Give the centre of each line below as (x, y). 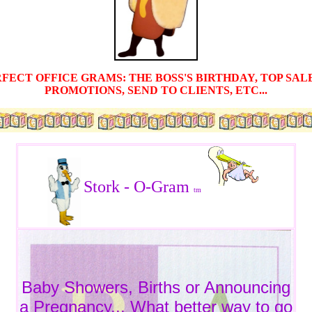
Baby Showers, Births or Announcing (156, 287)
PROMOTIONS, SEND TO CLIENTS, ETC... (156, 90)
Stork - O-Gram (138, 187)
